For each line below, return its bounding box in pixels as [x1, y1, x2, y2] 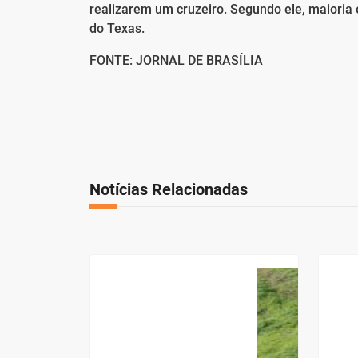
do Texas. [89, 20, 145, 36]
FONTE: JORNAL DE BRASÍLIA [89, 52, 263, 68]
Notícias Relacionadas [89, 180, 248, 200]
